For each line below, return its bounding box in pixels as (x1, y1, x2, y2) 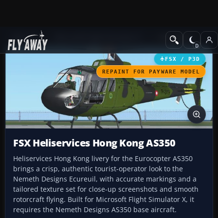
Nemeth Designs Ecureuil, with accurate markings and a (13, 174, 197, 184)
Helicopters (157, 33, 193, 42)
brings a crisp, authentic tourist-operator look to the (13, 164, 183, 174)
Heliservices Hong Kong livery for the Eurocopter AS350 (13, 154, 193, 163)
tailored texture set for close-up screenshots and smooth (13, 184, 199, 194)
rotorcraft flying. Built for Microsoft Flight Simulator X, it (13, 195, 194, 204)
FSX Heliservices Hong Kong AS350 (13, 136, 176, 150)
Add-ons (12, 33, 37, 42)
